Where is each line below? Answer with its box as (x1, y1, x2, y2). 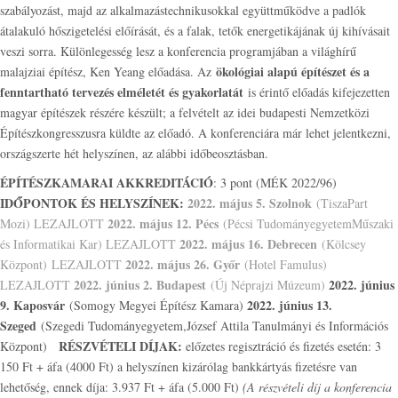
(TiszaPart (312, 195, 368, 211)
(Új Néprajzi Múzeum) (206, 276, 325, 293)
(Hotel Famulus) (240, 256, 327, 273)
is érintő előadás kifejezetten (243, 84, 390, 100)
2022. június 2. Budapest (74, 275, 206, 294)
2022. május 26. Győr (125, 255, 240, 274)
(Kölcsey (317, 235, 366, 252)
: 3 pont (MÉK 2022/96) (213, 174, 345, 191)
